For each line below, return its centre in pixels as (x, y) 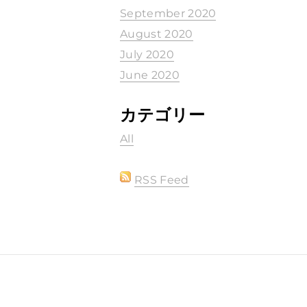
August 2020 (157, 34)
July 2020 (147, 54)
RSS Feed (162, 180)
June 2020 (150, 75)
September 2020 (168, 13)
